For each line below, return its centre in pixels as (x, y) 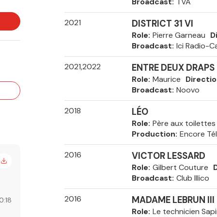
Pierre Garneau (179, 35)
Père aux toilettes (184, 123)
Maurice (166, 79)
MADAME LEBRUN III (173, 200)
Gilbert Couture (180, 167)
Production (153, 134)
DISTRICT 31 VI (162, 24)
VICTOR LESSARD (168, 156)
